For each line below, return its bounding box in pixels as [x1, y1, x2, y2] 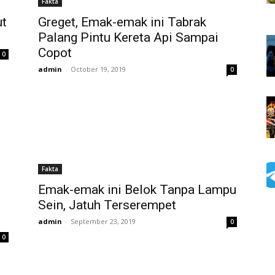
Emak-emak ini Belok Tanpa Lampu [38, 182, 236, 197]
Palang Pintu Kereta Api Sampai [38, 30, 219, 45]
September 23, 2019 [71, 217, 136, 226]
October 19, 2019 [71, 64, 126, 74]
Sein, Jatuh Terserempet [38, 198, 176, 212]
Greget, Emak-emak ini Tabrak [38, 15, 206, 29]
